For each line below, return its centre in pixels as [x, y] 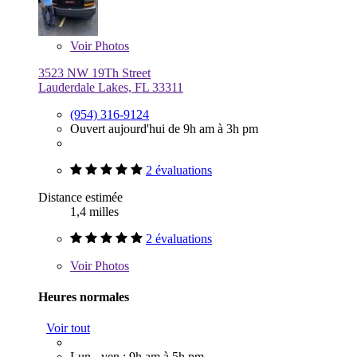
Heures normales [84, 296]
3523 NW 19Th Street [94, 73]
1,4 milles [94, 211]
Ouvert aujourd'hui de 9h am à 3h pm [164, 128]
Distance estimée [80, 197]
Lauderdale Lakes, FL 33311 [111, 87]
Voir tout [68, 328]
